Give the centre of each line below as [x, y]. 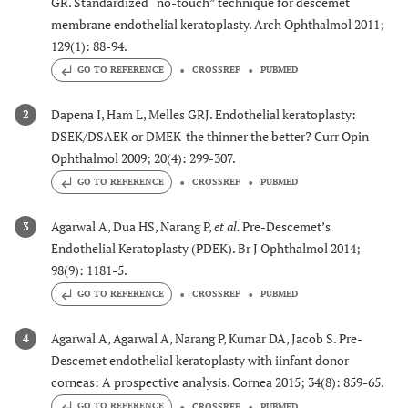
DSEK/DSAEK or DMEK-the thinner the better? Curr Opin [210, 136]
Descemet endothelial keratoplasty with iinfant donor [200, 361]
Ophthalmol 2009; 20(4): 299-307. [143, 158]
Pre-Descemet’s [286, 226]
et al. [228, 226]
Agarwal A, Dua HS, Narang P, [133, 226]
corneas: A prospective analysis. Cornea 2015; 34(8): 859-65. [218, 382]
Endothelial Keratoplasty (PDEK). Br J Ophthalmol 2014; [206, 248]
